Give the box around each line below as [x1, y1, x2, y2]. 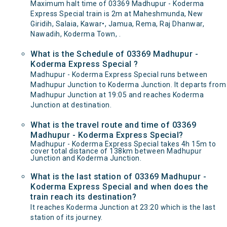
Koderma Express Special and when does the [30, 182, 208, 192]
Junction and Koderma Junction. [30, 154, 141, 162]
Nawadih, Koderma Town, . [30, 30, 121, 38]
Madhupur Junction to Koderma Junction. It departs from [30, 81, 226, 89]
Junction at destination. [30, 101, 111, 109]
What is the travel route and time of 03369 [30, 120, 196, 130]
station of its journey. [30, 213, 103, 221]
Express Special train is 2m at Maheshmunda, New [30, 10, 203, 18]
